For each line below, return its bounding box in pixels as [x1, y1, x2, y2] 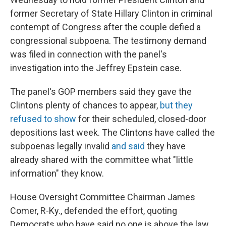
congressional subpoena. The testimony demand [10, 35, 206, 46]
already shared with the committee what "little [10, 154, 193, 165]
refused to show [10, 114, 76, 124]
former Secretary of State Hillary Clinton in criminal [10, 8, 212, 19]
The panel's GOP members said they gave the [10, 86, 192, 97]
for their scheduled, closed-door [76, 114, 206, 124]
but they [160, 100, 193, 110]
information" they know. [10, 168, 106, 179]
